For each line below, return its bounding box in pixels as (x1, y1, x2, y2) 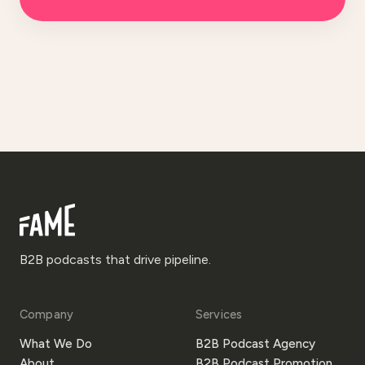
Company (20, 307, 74, 322)
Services (196, 307, 243, 322)
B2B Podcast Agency (196, 336, 315, 351)
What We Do (20, 336, 92, 351)
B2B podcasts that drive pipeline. (20, 252, 211, 267)
